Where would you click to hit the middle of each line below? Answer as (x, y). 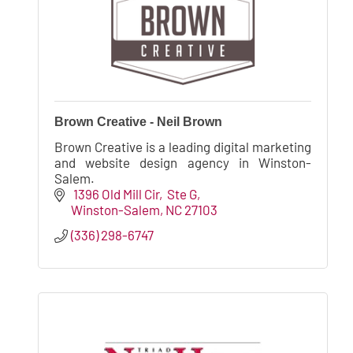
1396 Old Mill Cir (115, 193)
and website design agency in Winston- (183, 162)
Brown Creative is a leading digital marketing (183, 146)
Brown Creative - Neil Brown (138, 121)
